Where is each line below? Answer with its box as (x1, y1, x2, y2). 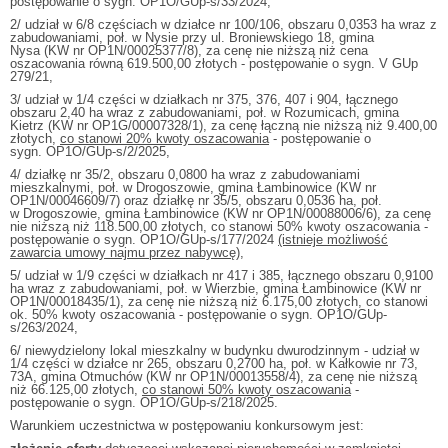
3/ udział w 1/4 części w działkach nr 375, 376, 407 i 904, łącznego (10, 92, 398, 107)
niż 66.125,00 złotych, (10, 382, 142, 397)
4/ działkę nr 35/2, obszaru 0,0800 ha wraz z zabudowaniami (10, 167, 360, 182)
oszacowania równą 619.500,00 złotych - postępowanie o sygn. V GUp (10, 56, 418, 71)
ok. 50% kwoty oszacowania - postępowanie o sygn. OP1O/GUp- (10, 307, 387, 322)
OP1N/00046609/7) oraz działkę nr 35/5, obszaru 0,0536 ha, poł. (10, 193, 382, 208)
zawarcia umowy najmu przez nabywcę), (10, 245, 244, 260)
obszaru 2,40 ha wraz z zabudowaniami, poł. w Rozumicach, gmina (10, 105, 399, 120)
